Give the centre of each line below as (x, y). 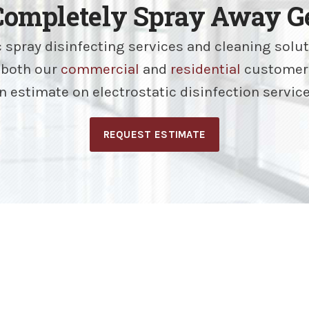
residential (205, 69)
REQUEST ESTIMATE (154, 134)
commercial (100, 69)
